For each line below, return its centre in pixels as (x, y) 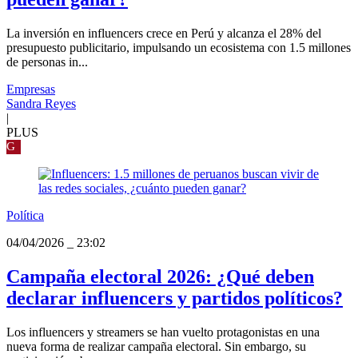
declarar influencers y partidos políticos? (175, 298)
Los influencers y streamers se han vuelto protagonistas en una (163, 332)
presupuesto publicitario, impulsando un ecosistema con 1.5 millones (179, 48)
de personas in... (47, 62)
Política (25, 216)
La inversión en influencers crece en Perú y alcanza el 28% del (164, 34)
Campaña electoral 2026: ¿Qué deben (160, 277)
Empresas (31, 89)
